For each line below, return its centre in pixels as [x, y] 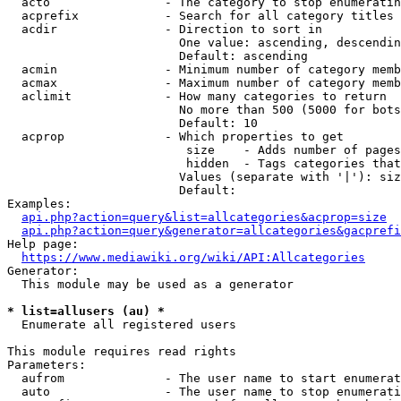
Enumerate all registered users [122, 324]
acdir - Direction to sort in [165, 29]
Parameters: [47, 365]
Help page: [43, 244]
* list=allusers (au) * [86, 311]
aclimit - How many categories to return [197, 96]
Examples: [39, 204]
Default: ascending [158, 56]
